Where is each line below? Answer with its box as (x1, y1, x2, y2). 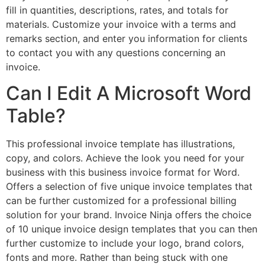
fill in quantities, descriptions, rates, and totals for (6, 4, 228, 16)
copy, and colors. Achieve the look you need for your (6, 152, 244, 164)
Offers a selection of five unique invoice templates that (6, 180, 253, 193)
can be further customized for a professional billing (6, 195, 237, 207)
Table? (6, 104, 66, 128)
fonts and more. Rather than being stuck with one (6, 251, 228, 264)
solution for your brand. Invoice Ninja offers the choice (6, 209, 251, 221)
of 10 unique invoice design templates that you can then (6, 223, 257, 235)
